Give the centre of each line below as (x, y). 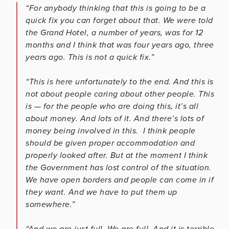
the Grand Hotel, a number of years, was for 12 (114, 32)
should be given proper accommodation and (110, 143)
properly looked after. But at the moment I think (117, 155)
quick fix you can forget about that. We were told (119, 20)
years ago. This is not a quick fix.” (90, 57)
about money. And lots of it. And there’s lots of (115, 118)
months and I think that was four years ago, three (120, 45)
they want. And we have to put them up (101, 192)
